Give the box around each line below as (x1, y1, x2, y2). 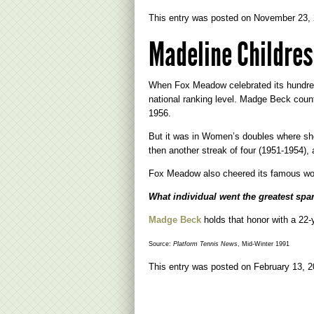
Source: (149, 240, 173, 247)
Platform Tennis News (173, 240, 238, 247)
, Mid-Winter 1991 (238, 240, 289, 247)
